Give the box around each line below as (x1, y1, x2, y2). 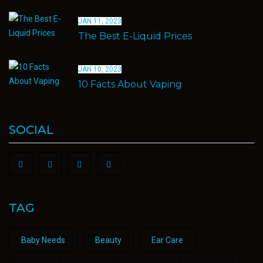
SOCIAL (9, 123, 53, 137)
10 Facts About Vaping (78, 79, 182, 90)
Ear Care (151, 235, 183, 245)
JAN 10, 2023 (78, 65, 122, 73)
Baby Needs (21, 235, 65, 245)
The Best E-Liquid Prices (78, 31, 192, 42)
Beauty (95, 235, 122, 245)
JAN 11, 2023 (78, 17, 122, 25)
